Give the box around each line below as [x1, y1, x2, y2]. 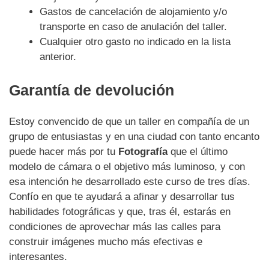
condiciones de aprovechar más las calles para [9, 220, 220, 232]
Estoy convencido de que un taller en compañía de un [9, 115, 249, 127]
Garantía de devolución [9, 82, 174, 99]
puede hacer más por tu [9, 145, 118, 157]
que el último [168, 145, 228, 157]
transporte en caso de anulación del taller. [40, 20, 227, 32]
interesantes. [9, 250, 67, 262]
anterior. [40, 50, 76, 62]
